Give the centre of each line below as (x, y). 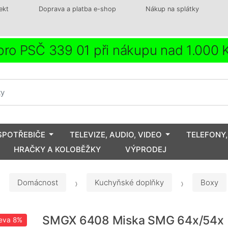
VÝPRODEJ (146, 149)
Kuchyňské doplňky (129, 183)
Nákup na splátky (173, 9)
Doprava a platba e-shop (77, 9)
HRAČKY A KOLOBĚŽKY (57, 149)
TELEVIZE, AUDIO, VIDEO (116, 134)
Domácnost (38, 183)
